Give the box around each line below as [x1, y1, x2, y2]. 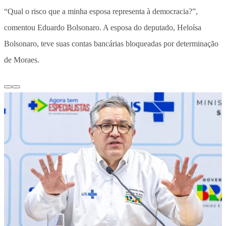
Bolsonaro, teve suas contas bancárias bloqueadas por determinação [4, 39, 218, 48]
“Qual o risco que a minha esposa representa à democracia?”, [4, 7, 198, 16]
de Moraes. [4, 55, 39, 64]
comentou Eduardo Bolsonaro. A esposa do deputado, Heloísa [4, 23, 201, 32]
